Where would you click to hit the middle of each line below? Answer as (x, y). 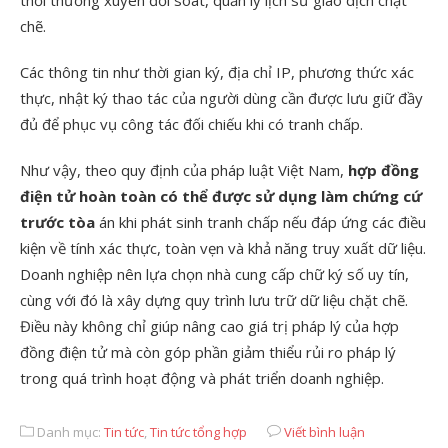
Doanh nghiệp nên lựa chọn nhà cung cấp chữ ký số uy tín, (214, 273)
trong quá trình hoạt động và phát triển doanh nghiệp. (202, 377)
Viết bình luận (324, 431)
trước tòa (59, 221)
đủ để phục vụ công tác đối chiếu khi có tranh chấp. (191, 123)
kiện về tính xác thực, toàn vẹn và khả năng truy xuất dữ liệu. (223, 247)
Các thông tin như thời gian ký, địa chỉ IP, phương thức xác (217, 71)
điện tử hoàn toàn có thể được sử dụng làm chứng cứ (221, 195)
